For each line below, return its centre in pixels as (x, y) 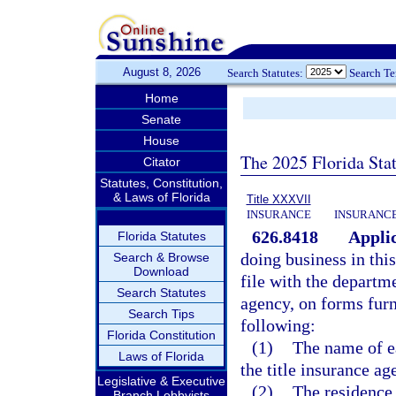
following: (278, 325)
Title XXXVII (278, 199)
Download (161, 271)
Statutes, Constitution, (161, 183)
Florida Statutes (161, 236)
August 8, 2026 (161, 72)
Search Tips (161, 314)
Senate (161, 119)
